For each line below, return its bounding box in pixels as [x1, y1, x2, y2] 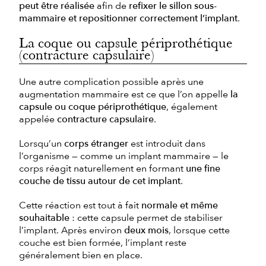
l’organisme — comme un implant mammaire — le [19, 149, 229, 163]
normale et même [141, 198, 218, 212]
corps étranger [64, 137, 128, 150]
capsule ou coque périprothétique [19, 100, 166, 113]
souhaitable [19, 211, 69, 224]
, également [166, 100, 217, 113]
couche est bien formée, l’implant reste [19, 236, 186, 249]
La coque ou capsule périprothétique [19, 34, 233, 51]
